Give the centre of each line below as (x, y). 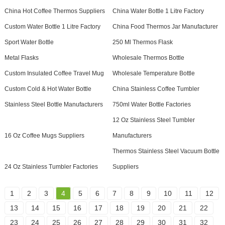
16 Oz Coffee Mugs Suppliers (44, 136)
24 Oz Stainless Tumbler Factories (51, 167)
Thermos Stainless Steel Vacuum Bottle (166, 151)
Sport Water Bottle (29, 42)
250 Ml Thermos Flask (142, 42)
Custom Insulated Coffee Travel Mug (54, 74)
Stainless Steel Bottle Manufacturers (53, 105)
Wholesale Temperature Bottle (153, 74)
